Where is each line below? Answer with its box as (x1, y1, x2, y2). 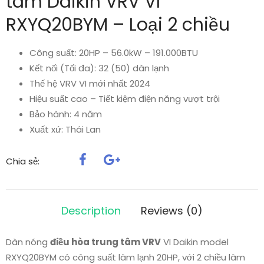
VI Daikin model (161, 236, 231, 249)
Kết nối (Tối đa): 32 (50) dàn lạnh (29, 62, 169, 75)
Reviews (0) (141, 203, 203, 219)
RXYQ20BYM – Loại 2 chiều (6, 12, 230, 38)
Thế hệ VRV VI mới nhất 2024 (29, 77, 150, 90)
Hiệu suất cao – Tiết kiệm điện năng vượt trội (29, 93, 220, 105)
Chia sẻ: (6, 155, 39, 168)
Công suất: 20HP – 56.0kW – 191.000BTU (29, 47, 198, 60)
